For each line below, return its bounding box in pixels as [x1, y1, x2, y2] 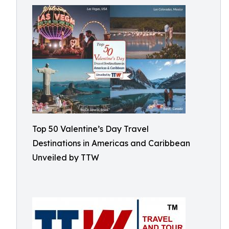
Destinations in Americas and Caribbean [32, 138, 190, 148]
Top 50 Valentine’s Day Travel [32, 124, 149, 134]
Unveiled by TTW [32, 152, 99, 163]
